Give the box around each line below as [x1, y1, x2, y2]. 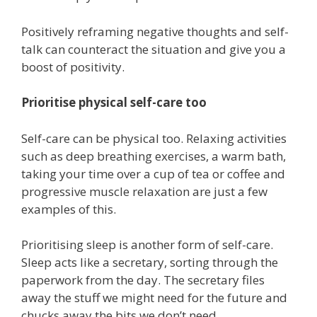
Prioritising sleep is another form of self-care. [21, 236, 276, 253]
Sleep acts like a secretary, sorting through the [21, 254, 278, 271]
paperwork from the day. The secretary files [21, 272, 265, 289]
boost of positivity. [21, 58, 125, 75]
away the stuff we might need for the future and [21, 289, 287, 306]
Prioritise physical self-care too [21, 94, 207, 111]
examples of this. [21, 200, 116, 217]
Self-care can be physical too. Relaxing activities [21, 129, 287, 146]
